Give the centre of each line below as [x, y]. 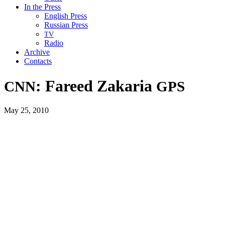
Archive [37, 52]
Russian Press [66, 25]
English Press [66, 16]
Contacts [38, 61]
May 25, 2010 [26, 110]
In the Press [42, 7]
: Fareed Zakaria [96, 86]
